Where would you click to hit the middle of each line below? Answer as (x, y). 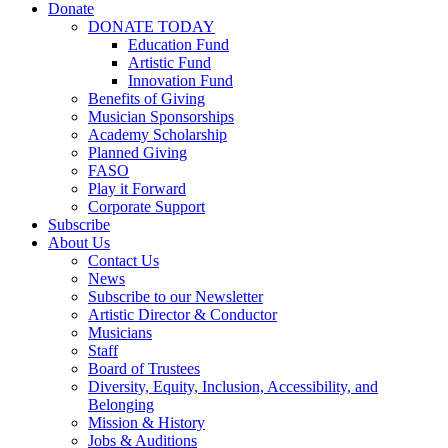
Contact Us (123, 260)
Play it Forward (137, 188)
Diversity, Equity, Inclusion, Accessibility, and (233, 386)
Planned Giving (137, 152)
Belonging (121, 404)
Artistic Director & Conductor (182, 314)
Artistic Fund (169, 62)
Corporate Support (146, 206)
